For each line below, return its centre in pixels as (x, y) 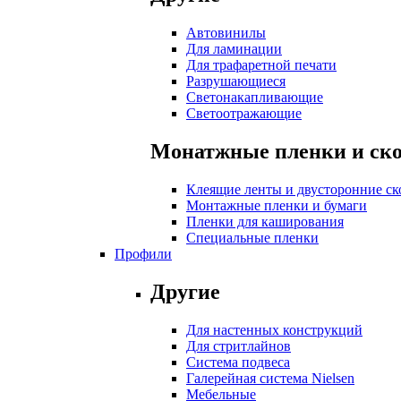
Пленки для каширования (265, 222)
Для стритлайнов (239, 346)
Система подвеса (238, 362)
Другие (185, 291)
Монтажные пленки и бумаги (277, 205)
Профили (143, 254)
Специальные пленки (252, 238)
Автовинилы (226, 33)
